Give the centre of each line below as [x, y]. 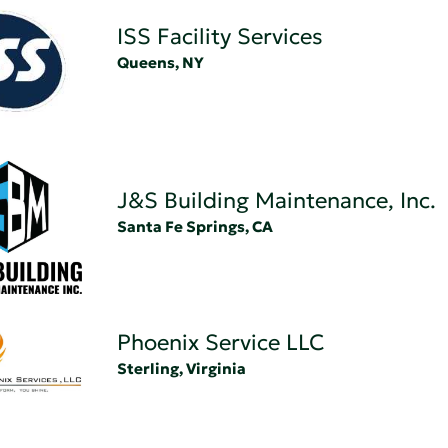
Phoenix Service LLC [220, 343]
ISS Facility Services [219, 36]
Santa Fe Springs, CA [194, 226]
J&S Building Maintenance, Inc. [276, 200]
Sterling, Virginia [181, 369]
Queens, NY [160, 62]
